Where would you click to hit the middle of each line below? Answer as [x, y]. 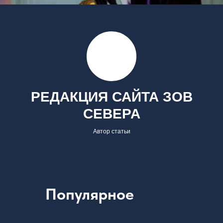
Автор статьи [111, 132]
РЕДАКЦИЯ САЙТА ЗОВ [111, 97]
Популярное [90, 194]
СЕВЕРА [111, 114]
